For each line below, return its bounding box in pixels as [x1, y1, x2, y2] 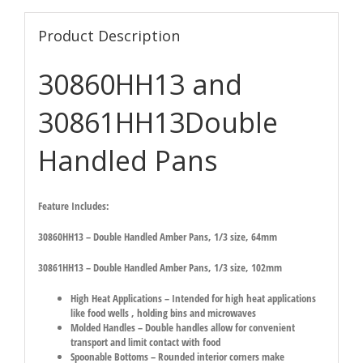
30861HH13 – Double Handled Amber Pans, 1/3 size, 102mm [37, 259, 282, 275]
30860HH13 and [37, 65, 242, 103]
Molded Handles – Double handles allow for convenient [70, 319, 295, 335]
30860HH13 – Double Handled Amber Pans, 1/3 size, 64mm [37, 228, 280, 244]
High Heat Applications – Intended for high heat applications [70, 290, 316, 305]
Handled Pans [37, 141, 218, 179]
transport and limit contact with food [70, 334, 220, 349]
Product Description [37, 26, 180, 46]
